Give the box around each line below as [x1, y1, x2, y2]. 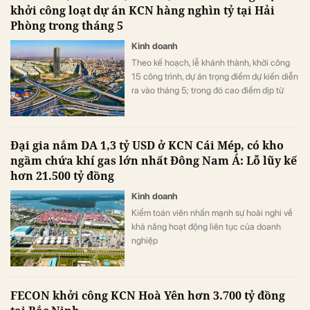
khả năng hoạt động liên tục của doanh [131, 221, 281, 232]
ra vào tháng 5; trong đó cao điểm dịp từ [131, 84, 284, 95]
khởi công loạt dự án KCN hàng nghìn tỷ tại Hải [10, 2, 275, 18]
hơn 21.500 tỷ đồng [10, 167, 114, 183]
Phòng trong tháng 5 [10, 17, 123, 33]
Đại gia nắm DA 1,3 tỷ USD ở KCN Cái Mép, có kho [10, 137, 284, 153]
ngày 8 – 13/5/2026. [131, 98, 210, 109]
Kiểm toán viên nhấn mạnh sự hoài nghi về [131, 207, 293, 218]
